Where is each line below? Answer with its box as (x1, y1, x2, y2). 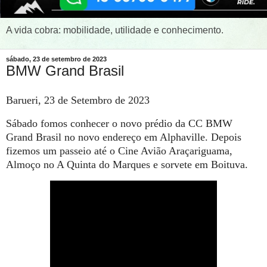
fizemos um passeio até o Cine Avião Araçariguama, (6, 144, 232, 157)
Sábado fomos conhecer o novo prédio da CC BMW (6, 117, 232, 129)
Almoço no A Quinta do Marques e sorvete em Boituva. (6, 158, 248, 170)
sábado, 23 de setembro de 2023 (6, 55, 107, 63)
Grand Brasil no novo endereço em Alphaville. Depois (6, 131, 241, 143)
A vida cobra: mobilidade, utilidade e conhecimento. (6, 25, 223, 35)
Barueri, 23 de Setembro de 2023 (6, 94, 150, 106)
